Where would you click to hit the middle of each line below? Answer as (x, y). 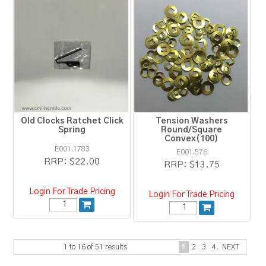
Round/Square (192, 130)
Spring (72, 130)
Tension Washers (191, 121)
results (115, 247)
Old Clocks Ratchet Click (72, 121)
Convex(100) (192, 139)
